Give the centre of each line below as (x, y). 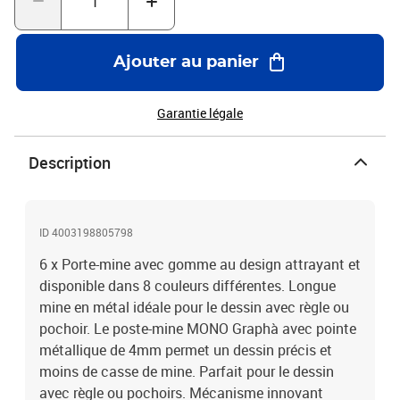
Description (70, 162)
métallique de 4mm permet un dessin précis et (186, 350)
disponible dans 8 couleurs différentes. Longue (187, 286)
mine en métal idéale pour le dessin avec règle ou (194, 307)
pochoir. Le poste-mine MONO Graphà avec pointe (198, 329)
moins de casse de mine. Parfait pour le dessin (187, 371)
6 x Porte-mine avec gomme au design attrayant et (200, 264)
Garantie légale (200, 113)
